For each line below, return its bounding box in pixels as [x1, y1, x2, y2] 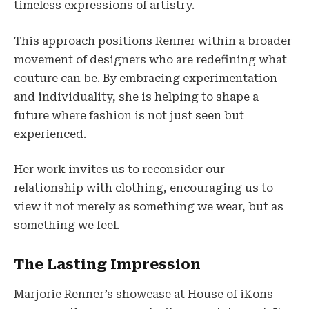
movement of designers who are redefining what [14, 52, 287, 66]
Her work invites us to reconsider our [14, 163, 225, 177]
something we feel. [14, 219, 119, 232]
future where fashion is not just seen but [14, 108, 244, 122]
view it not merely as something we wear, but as [14, 200, 283, 214]
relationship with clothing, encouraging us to [14, 181, 273, 195]
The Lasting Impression [14, 255, 201, 272]
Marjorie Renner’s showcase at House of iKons [14, 288, 273, 301]
